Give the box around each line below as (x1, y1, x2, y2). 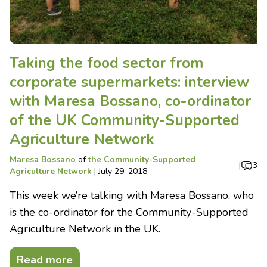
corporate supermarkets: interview (10, 72, 249, 93)
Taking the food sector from (10, 53, 203, 74)
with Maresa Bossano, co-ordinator (10, 91, 251, 112)
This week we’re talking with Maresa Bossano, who (10, 188, 254, 203)
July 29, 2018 (98, 166, 147, 178)
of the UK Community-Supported (10, 110, 240, 131)
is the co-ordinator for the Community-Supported (10, 205, 249, 220)
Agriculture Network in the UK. (10, 222, 160, 237)
